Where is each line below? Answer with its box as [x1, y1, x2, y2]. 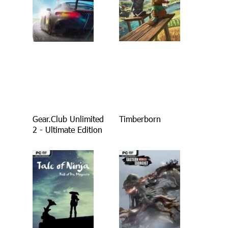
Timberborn [119, 113, 161, 125]
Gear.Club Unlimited [33, 113, 104, 125]
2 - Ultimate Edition [33, 124, 102, 135]
